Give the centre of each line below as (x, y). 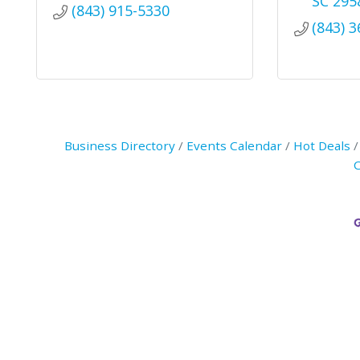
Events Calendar (234, 145)
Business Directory (119, 145)
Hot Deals (321, 145)
